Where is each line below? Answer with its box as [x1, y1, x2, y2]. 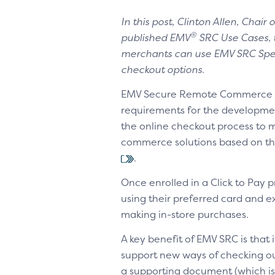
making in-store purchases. [121, 207, 249, 221]
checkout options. [121, 63, 209, 76]
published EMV [121, 31, 190, 44]
